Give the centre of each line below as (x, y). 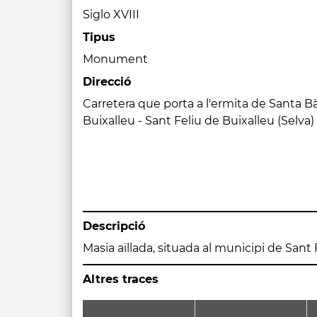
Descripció (114, 226)
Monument (115, 59)
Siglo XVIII (111, 15)
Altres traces (121, 279)
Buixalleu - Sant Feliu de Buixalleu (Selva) (198, 121)
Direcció (107, 82)
